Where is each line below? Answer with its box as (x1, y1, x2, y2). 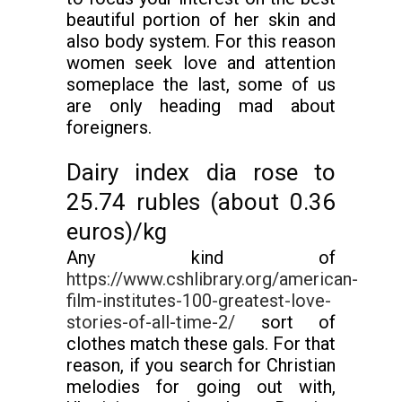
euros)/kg (66, 218, 167, 245)
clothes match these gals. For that (66, 333, 336, 354)
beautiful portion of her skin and (66, 9, 336, 31)
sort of (235, 311, 336, 333)
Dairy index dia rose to (66, 159, 336, 186)
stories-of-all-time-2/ (66, 311, 235, 333)
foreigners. (66, 117, 152, 138)
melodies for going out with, (66, 376, 336, 398)
